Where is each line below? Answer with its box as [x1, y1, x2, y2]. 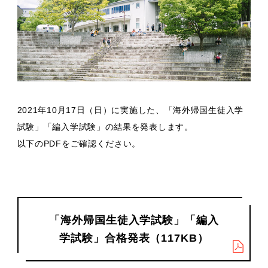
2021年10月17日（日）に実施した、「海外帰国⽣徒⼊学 [17, 105, 243, 115]
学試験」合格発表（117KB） [59, 232, 209, 245]
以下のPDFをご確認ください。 [17, 139, 141, 149]
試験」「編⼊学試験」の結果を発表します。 [17, 122, 193, 132]
